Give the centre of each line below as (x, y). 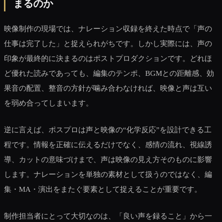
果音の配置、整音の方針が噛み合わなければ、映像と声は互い (108, 88)
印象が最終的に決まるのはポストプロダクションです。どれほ (108, 58)
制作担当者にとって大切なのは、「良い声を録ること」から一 (108, 216)
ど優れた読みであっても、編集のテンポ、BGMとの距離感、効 (109, 73)
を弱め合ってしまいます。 (49, 103)
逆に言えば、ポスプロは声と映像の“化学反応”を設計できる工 (108, 129)
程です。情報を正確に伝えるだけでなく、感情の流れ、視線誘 (108, 144)
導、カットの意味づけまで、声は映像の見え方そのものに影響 (108, 159)
